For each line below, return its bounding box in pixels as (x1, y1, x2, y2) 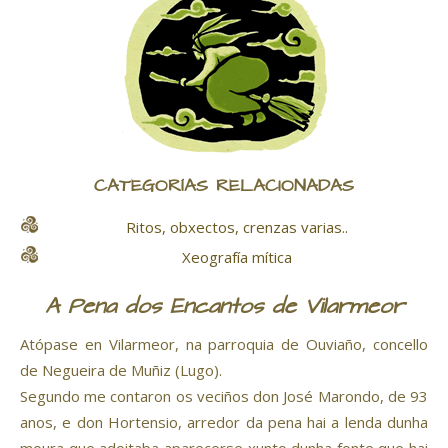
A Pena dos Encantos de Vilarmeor (44, 291, 404, 324)
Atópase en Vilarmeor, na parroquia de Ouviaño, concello (20, 334, 428, 355)
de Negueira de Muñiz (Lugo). (20, 360, 222, 381)
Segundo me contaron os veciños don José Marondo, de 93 (20, 386, 428, 407)
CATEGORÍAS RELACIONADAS (94, 173, 354, 201)
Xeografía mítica (181, 247, 292, 268)
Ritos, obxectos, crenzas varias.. (125, 217, 348, 238)
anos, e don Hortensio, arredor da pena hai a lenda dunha (20, 412, 428, 433)
